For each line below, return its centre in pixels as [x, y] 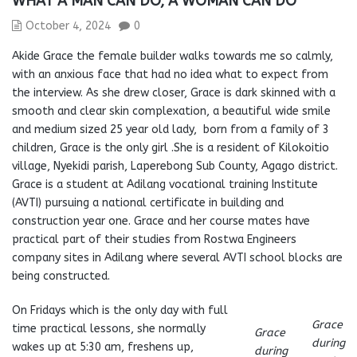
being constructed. [61, 276]
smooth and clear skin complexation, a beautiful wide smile [171, 111]
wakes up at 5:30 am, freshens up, [103, 347]
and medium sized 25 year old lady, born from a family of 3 [171, 129]
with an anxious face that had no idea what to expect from [170, 75]
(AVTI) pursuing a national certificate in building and [148, 203]
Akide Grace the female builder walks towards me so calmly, [173, 56]
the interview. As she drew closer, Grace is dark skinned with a [174, 93]
